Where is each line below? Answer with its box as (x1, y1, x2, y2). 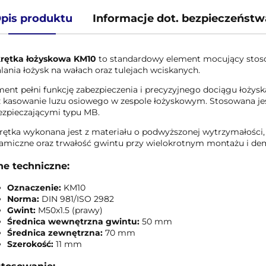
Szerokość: (7, 238, 53, 249)
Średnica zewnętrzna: (7, 227, 105, 238)
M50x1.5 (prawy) (37, 204, 103, 216)
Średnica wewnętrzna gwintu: (7, 216, 140, 227)
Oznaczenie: (7, 182, 64, 193)
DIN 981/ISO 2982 (39, 193, 114, 204)
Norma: (7, 193, 39, 204)
